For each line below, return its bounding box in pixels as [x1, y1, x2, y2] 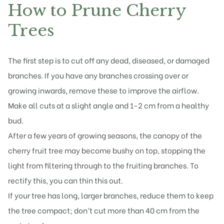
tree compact [21, 204, 70, 216]
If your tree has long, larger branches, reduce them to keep [8, 189, 213, 201]
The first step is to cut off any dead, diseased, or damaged [8, 54, 209, 66]
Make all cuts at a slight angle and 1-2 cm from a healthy [8, 99, 209, 111]
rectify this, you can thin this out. [8, 174, 123, 186]
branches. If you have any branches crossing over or [8, 69, 188, 81]
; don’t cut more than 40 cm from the [70, 204, 199, 216]
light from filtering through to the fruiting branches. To [8, 159, 198, 171]
